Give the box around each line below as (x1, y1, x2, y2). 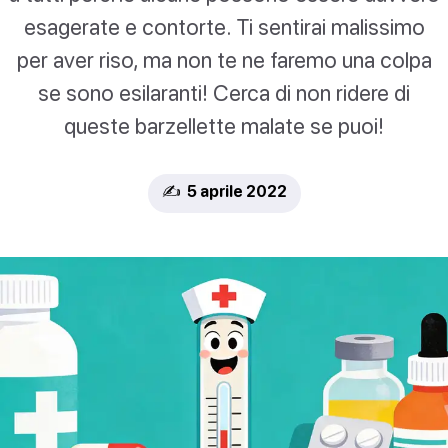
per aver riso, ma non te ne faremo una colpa (16, 46, 432, 74)
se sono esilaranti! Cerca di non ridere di (38, 79, 410, 107)
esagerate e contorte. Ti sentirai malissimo (23, 13, 425, 41)
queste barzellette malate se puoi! (64, 112, 384, 140)
